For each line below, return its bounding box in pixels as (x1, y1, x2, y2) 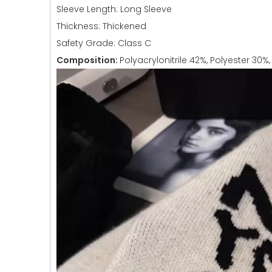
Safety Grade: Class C (56, 37, 151, 49)
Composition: (56, 54, 120, 66)
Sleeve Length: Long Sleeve (56, 3, 172, 15)
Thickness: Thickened (56, 20, 146, 32)
